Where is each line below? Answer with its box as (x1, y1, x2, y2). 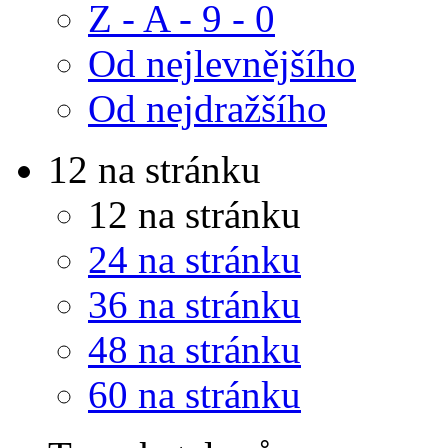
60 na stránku (88, 373, 301, 417)
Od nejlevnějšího (88, 42, 356, 86)
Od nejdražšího (88, 87, 327, 131)
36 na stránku (88, 283, 301, 327)
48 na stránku (88, 328, 301, 372)
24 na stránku (88, 238, 301, 282)
